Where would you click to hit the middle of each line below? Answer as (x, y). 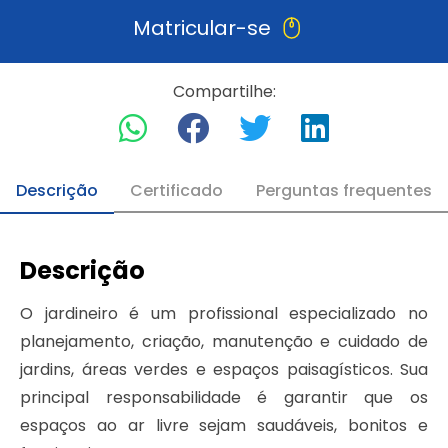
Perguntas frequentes (343, 191)
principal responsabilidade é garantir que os (224, 398)
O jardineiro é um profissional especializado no (224, 314)
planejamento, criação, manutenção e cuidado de (224, 342)
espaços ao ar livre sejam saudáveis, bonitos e (224, 426)
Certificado (177, 191)
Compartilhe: (224, 92)
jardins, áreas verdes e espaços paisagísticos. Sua (224, 370)
